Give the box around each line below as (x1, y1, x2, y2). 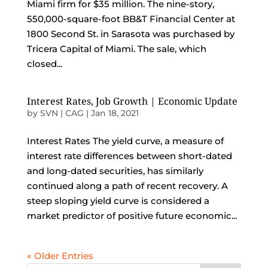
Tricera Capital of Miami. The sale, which (26, 42, 206, 54)
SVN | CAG (39, 107, 84, 118)
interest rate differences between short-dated (26, 150, 232, 162)
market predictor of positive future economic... (26, 209, 237, 221)
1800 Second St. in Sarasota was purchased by (26, 28, 234, 39)
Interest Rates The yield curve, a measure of (26, 135, 224, 147)
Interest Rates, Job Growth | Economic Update (26, 94, 237, 108)
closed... (26, 57, 62, 69)
